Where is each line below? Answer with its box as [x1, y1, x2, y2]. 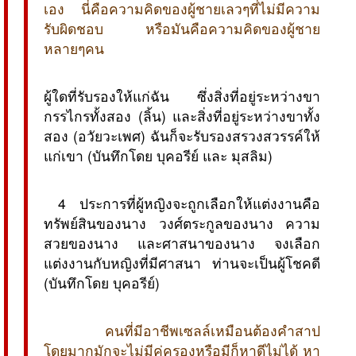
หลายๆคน [44, 37, 104, 58]
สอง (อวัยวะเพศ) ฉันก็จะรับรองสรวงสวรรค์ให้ [44, 125, 320, 145]
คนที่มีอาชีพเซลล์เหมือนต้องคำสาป [94, 319, 320, 340]
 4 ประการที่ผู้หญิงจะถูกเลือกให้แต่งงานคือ [44, 192, 320, 213]
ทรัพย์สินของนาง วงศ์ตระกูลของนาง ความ [44, 212, 320, 233]
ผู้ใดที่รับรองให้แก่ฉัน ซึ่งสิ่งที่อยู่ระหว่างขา [44, 85, 320, 106]
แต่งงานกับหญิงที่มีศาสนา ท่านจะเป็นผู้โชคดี [44, 252, 320, 273]
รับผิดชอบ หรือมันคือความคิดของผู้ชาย [44, 17, 320, 38]
